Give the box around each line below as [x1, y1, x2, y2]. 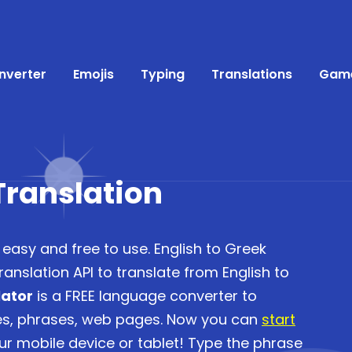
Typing [141, 65, 185, 83]
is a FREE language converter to [33, 286, 257, 306]
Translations [211, 65, 292, 83]
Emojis [73, 65, 114, 83]
